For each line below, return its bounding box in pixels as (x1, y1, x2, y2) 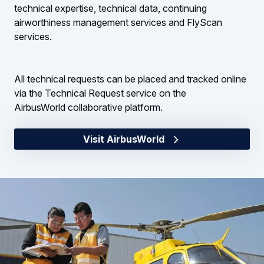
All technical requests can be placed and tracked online (14, 72, 246, 85)
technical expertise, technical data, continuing (14, 2, 207, 14)
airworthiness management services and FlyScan (14, 16, 222, 28)
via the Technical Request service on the (14, 87, 186, 99)
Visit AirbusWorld (83, 133, 167, 145)
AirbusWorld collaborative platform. (14, 101, 163, 113)
